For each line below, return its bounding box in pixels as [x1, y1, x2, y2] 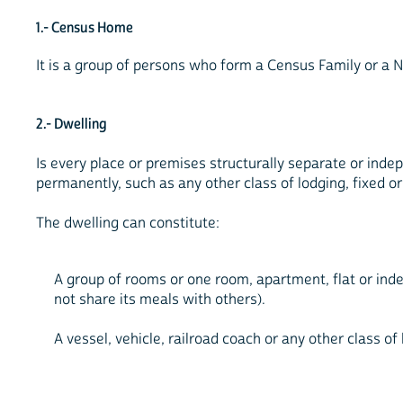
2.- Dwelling [36, 115, 107, 134]
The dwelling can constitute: [36, 214, 219, 233]
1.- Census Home [36, 18, 133, 37]
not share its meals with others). [54, 291, 265, 309]
